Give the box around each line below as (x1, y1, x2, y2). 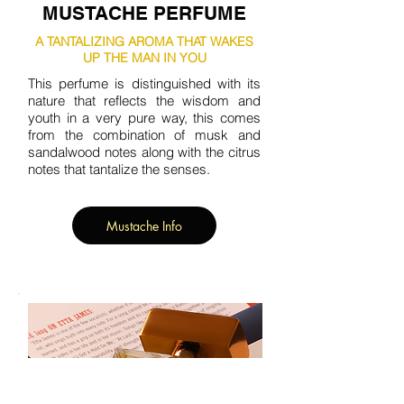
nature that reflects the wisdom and (28, 92, 261, 109)
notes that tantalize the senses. (28, 161, 210, 178)
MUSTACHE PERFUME (42, 2, 246, 24)
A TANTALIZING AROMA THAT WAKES (35, 33, 253, 50)
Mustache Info (106, 216, 182, 234)
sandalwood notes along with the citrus (28, 143, 261, 161)
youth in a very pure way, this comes (28, 109, 261, 126)
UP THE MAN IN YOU (82, 50, 207, 66)
